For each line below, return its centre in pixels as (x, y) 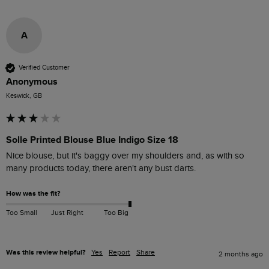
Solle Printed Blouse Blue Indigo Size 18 (92, 140)
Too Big (116, 213)
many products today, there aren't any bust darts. (101, 168)
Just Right (67, 213)
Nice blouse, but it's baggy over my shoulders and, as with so (125, 156)
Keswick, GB (24, 95)
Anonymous (32, 81)
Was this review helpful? (46, 252)
